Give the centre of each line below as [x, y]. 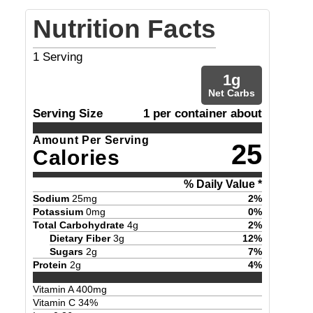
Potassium [58, 211]
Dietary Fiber [80, 238]
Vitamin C [56, 303]
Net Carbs [232, 93]
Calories [77, 158]
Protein [50, 264]
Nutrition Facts [124, 29]
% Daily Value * [223, 184]
